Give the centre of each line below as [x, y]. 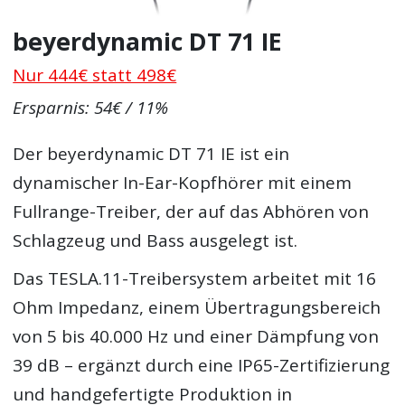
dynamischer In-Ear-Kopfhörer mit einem [183, 183]
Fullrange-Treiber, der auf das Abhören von [191, 212]
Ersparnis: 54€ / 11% [91, 108]
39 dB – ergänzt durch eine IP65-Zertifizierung [202, 365]
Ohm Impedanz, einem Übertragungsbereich [197, 307]
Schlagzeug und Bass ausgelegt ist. [155, 241]
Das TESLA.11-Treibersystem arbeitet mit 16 [195, 278]
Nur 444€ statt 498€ [95, 75]
